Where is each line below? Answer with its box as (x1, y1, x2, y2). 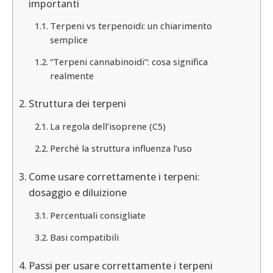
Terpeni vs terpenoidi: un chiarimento (49, 19, 212, 32)
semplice (49, 34, 88, 46)
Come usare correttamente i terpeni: (29, 170, 200, 184)
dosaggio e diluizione (29, 186, 127, 200)
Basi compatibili (49, 231, 119, 244)
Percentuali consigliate (49, 208, 146, 221)
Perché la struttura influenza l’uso (49, 142, 192, 155)
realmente (49, 69, 94, 82)
